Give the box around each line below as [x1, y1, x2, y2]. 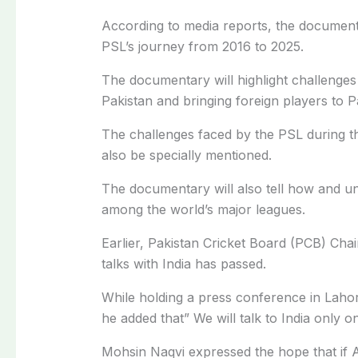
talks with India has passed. [101, 255, 266, 272]
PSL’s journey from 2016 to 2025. [101, 38, 304, 54]
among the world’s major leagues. [101, 201, 305, 217]
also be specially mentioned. [101, 146, 272, 163]
